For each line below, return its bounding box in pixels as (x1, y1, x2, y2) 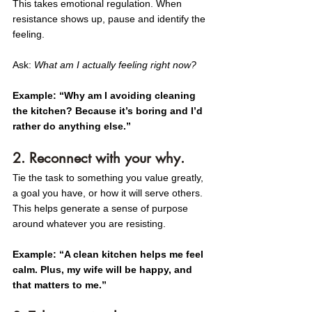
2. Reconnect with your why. (13, 149, 185, 167)
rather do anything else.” (13, 120, 131, 132)
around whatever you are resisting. (13, 218, 169, 229)
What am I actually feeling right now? (34, 59, 196, 70)
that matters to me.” (13, 279, 107, 290)
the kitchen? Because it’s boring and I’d (13, 105, 205, 116)
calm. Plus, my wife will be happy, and (13, 264, 195, 275)
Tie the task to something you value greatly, (13, 172, 206, 183)
